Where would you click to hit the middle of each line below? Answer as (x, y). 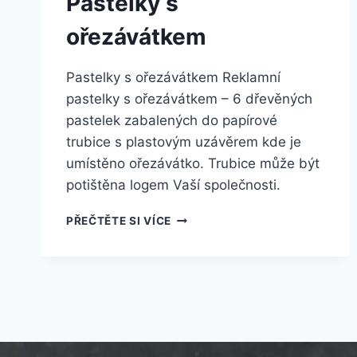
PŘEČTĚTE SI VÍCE (119, 221)
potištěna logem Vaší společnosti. (173, 185)
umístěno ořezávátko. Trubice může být (193, 164)
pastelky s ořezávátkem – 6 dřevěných (189, 99)
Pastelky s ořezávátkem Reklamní (173, 78)
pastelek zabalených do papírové (172, 121)
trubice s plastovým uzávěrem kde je (184, 142)
